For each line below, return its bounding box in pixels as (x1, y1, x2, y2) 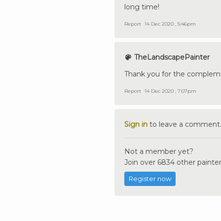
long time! (124, 2, 159, 11)
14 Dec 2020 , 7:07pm (145, 87, 196, 94)
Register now (129, 175, 171, 183)
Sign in (124, 119, 147, 129)
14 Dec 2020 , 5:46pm (145, 20, 196, 27)
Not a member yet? (124, 147, 193, 156)
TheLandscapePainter (132, 52, 210, 62)
